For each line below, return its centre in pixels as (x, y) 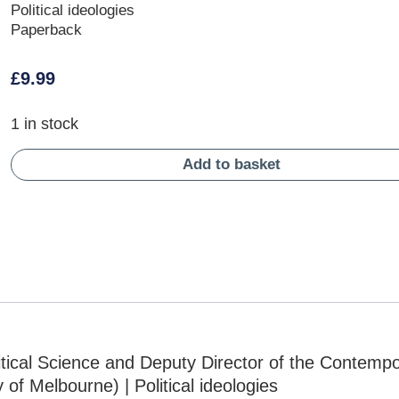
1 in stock (44, 124)
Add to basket (232, 164)
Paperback (46, 30)
